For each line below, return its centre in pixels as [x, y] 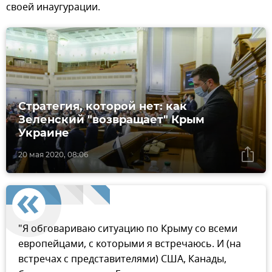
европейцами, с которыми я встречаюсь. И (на [130, 244]
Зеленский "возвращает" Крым [111, 120]
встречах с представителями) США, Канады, [122, 260]
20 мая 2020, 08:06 [53, 155]
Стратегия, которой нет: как [103, 107]
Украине [44, 133]
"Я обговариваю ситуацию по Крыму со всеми [128, 229]
